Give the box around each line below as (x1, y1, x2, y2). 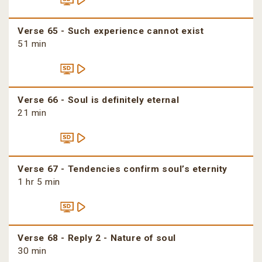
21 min (18, 108, 47, 119)
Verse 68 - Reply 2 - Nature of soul (18, 233, 176, 244)
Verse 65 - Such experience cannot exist (18, 26, 204, 37)
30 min (18, 246, 47, 257)
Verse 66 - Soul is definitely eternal (18, 95, 180, 106)
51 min (18, 39, 47, 50)
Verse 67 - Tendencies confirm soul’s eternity (18, 164, 227, 175)
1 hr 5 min (18, 177, 60, 188)
